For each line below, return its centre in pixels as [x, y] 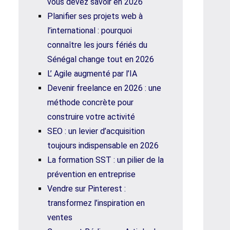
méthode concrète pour [90, 102]
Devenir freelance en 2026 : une [104, 88]
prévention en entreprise [91, 174]
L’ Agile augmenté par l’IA [92, 74]
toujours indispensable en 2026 [103, 146]
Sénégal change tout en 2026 [101, 59]
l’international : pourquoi [90, 31]
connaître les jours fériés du [97, 45]
